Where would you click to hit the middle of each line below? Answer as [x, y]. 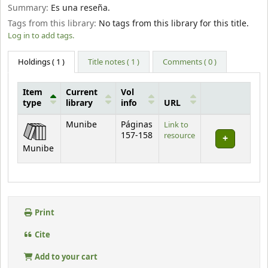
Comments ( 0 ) [190, 62]
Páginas [137, 125]
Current [82, 92]
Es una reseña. [80, 8]
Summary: [29, 8]
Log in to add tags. [41, 36]
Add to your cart [66, 257]
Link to [176, 124]
